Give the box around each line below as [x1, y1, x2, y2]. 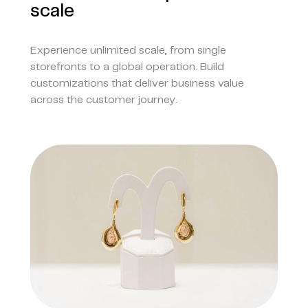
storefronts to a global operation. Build [30, 62, 224, 73]
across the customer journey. [30, 95, 177, 106]
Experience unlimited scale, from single [30, 45, 226, 56]
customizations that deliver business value [30, 78, 244, 89]
